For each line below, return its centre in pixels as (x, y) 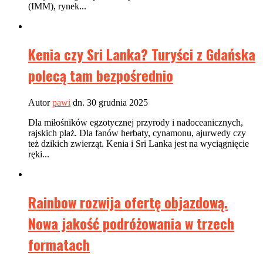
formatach (59, 244)
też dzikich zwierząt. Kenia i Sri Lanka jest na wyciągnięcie (139, 144)
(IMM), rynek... (57, 6)
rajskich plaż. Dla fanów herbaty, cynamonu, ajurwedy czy (137, 133)
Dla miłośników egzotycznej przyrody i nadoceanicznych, (136, 123)
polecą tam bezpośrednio (101, 75)
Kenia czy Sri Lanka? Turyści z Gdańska (142, 54)
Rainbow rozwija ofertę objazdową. (128, 202)
